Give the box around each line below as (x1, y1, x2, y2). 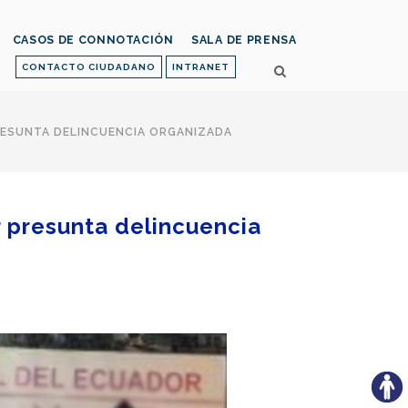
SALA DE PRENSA (190, 33, 297, 47)
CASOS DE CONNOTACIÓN (12, 33, 174, 47)
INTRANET (172, 62, 229, 72)
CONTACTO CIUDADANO (22, 62, 156, 72)
